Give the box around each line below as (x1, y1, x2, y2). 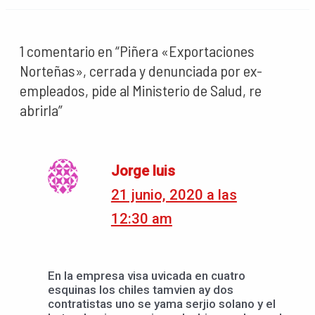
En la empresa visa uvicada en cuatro (48, 269, 245, 283)
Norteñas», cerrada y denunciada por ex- (20, 60, 262, 79)
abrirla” (20, 100, 63, 119)
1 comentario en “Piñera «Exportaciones (20, 41, 255, 60)
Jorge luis (110, 162, 175, 179)
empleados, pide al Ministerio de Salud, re (20, 80, 262, 99)
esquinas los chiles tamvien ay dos (48, 283, 233, 297)
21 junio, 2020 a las (110, 186, 237, 203)
